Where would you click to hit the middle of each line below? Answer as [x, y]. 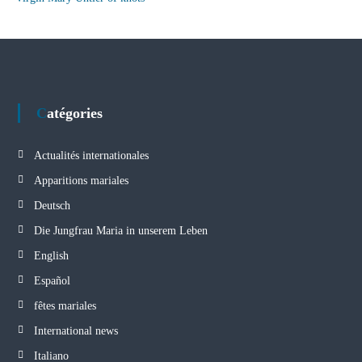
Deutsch [52, 205]
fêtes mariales [65, 305]
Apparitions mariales [81, 180]
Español [52, 280]
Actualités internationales [91, 155]
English [51, 255]
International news [76, 330]
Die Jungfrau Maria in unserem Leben [120, 230]
